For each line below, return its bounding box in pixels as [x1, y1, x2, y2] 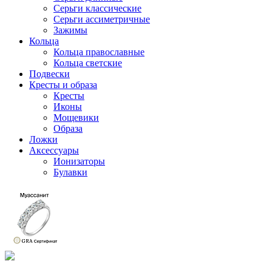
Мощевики [53, 112, 99, 123]
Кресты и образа [29, 80, 97, 90]
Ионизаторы [53, 156, 105, 166]
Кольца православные [53, 47, 144, 57]
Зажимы [53, 25, 87, 35]
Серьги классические [53, 3, 141, 13]
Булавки [53, 167, 87, 177]
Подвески [29, 69, 70, 79]
